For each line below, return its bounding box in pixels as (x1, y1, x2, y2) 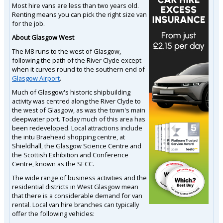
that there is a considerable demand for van (12, 191, 142, 200)
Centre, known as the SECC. (12, 159, 94, 168)
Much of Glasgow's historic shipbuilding (12, 87, 130, 97)
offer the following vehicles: (12, 209, 95, 218)
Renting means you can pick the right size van (12, 9, 147, 19)
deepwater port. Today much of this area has (12, 114, 145, 123)
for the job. (12, 18, 45, 28)
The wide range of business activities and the (12, 173, 147, 182)
